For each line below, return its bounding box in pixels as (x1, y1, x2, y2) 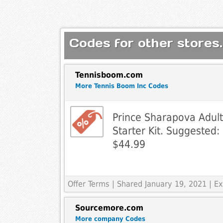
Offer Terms (67, 179, 110, 189)
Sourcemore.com (75, 203, 143, 213)
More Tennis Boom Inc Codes (75, 82, 168, 90)
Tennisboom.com (75, 70, 143, 80)
